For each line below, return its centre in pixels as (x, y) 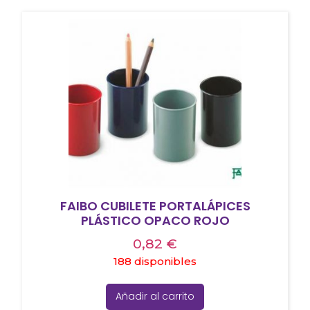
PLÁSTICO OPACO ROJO (155, 221)
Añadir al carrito (155, 297)
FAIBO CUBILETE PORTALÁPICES (155, 206)
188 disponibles (155, 262)
